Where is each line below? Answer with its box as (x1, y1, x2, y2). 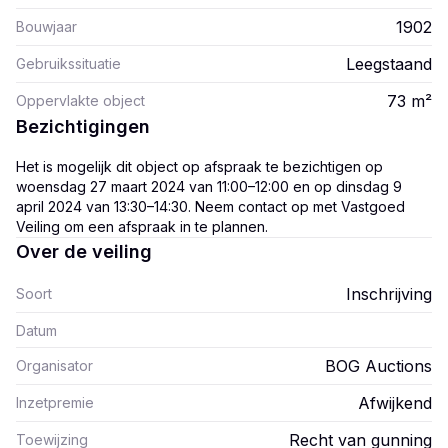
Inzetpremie (16, 394, 94, 411)
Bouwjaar (16, 18, 77, 35)
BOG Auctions (325, 356, 432, 376)
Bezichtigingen (16, 116, 150, 137)
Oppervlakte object (16, 92, 145, 109)
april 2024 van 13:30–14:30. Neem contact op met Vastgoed (16, 198, 405, 215)
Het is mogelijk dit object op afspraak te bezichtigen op (16, 158, 383, 175)
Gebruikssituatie (16, 55, 121, 72)
